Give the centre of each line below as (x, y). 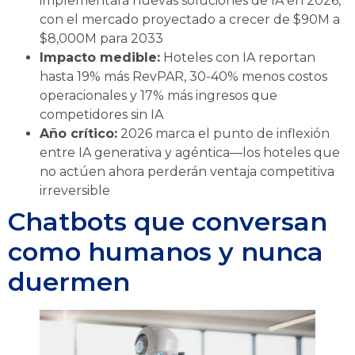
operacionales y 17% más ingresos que (158, 96)
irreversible (75, 191)
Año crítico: (78, 134)
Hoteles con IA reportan (238, 58)
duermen (69, 282)
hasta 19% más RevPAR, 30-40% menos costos (183, 77)
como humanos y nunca (166, 252)
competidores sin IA (101, 115)
